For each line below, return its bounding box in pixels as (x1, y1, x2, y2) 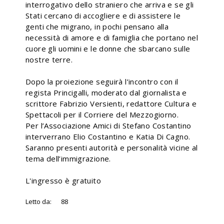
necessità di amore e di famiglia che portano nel (25, 32, 198, 42)
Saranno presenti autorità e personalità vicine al (25, 142, 198, 152)
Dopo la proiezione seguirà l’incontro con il (25, 76, 178, 86)
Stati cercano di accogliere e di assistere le (25, 10, 180, 20)
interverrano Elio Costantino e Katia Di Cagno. (25, 131, 190, 141)
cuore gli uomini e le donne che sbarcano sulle (25, 43, 190, 53)
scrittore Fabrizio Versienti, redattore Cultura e (25, 98, 197, 108)
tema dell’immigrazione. (25, 153, 111, 163)
